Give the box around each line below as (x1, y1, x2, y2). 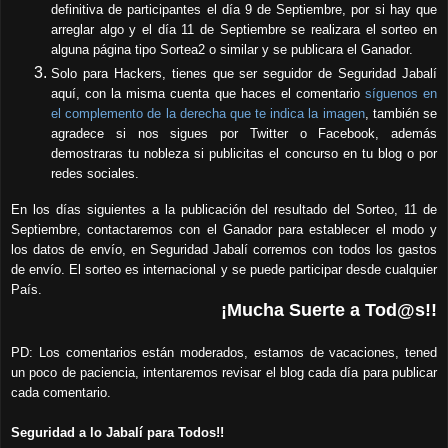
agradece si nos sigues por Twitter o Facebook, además (51, 126, 437, 142)
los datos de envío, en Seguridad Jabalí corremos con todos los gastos (11, 241, 437, 257)
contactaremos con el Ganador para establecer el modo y (87, 221, 438, 237)
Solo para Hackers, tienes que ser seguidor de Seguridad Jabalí (51, 66, 437, 82)
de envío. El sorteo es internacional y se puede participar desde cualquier (11, 261, 437, 277)
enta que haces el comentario (184, 86, 365, 102)
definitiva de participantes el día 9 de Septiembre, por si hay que (51, 2, 437, 18)
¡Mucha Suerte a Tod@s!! (221, 299, 437, 320)
